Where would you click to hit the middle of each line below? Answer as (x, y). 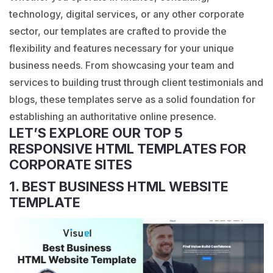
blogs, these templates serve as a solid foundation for (132, 99)
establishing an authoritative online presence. (113, 116)
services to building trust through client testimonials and (136, 82)
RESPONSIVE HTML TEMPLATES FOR (128, 149)
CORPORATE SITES (71, 165)
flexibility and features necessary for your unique (122, 48)
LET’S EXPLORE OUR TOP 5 (96, 133)
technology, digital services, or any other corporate (127, 14)
